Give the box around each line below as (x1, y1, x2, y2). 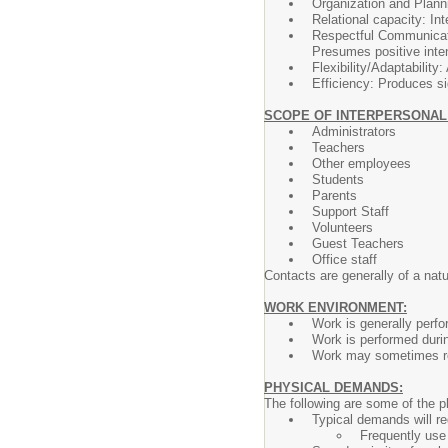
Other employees (312, 156, 411, 171)
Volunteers (312, 220, 373, 235)
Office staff (312, 252, 377, 267)
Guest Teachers (312, 236, 404, 251)
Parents (312, 188, 357, 203)
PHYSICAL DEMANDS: (264, 380, 403, 395)
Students (312, 172, 364, 187)
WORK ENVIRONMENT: (264, 300, 407, 315)
